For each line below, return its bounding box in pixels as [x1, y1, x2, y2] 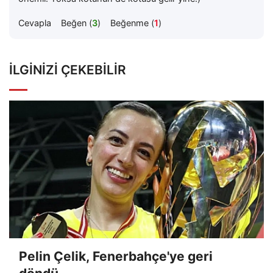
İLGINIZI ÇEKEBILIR [9, 62, 126, 77]
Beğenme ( [110, 17, 154, 28]
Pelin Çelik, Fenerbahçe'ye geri [19, 248, 213, 264]
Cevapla [18, 17, 51, 28]
